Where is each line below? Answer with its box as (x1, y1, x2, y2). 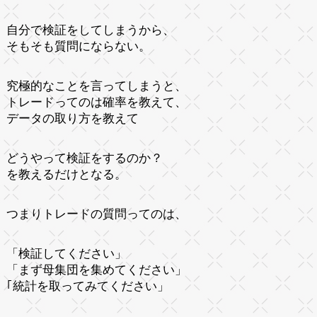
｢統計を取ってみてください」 (6, 279, 169, 293)
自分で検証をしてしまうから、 (6, 23, 175, 37)
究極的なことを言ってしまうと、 (6, 79, 187, 93)
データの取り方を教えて (6, 111, 139, 125)
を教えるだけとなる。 (6, 167, 127, 181)
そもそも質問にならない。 (6, 39, 151, 53)
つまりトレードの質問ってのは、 (6, 207, 187, 221)
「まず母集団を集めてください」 (6, 263, 187, 277)
